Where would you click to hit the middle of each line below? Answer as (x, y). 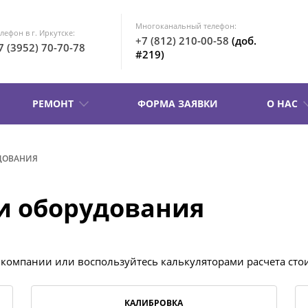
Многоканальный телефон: (186, 25)
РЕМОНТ (53, 103)
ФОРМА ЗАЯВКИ (178, 103)
